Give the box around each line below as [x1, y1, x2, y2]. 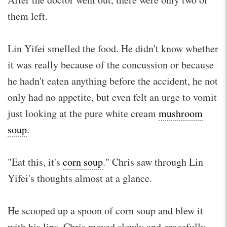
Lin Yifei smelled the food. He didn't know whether [8, 41, 218, 55]
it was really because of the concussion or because [8, 57, 214, 71]
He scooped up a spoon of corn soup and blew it [8, 203, 203, 217]
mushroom [159, 106, 203, 120]
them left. [8, 9, 48, 23]
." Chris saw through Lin [103, 155, 203, 169]
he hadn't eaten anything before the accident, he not [8, 73, 218, 88]
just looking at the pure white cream [8, 106, 159, 120]
